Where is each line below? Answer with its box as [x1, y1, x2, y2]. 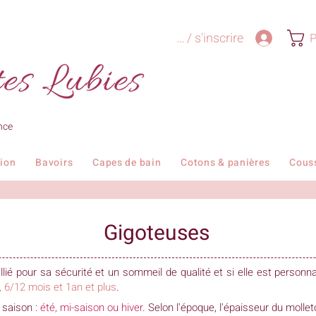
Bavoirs [35, 154, 73, 170]
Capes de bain [92, 154, 162, 170]
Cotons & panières [181, 154, 270, 170]
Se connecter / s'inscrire [111, 28, 243, 48]
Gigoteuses [104, 218, 209, 249]
